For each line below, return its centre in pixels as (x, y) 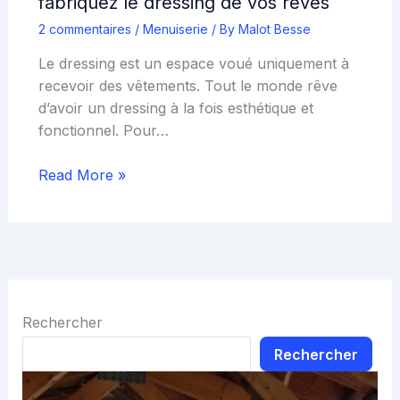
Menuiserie (175, 29)
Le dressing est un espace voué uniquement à (193, 63)
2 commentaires (84, 29)
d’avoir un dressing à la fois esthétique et (175, 108)
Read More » (82, 175)
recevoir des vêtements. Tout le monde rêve (187, 85)
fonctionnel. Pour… (103, 130)
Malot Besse (274, 29)
